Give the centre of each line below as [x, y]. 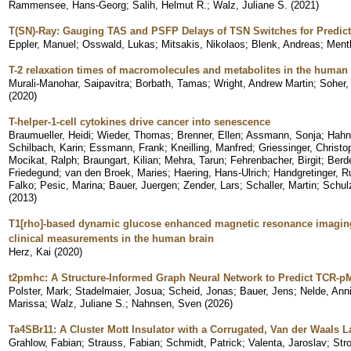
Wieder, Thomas [134, 135]
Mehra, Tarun [194, 160]
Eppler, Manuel [42, 44]
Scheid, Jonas [201, 291]
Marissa [27, 303]
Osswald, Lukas [119, 44]
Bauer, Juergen [143, 185]
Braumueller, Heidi [50, 135]
